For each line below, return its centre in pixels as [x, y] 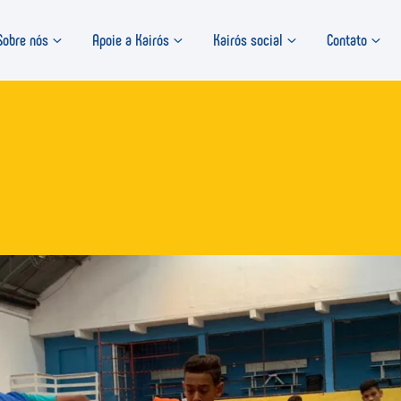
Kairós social [247, 39]
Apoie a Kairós [130, 39]
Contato [346, 39]
